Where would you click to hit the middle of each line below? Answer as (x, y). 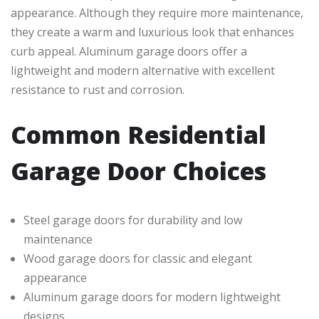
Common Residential (138, 135)
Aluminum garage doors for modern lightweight (152, 297)
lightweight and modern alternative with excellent (143, 71)
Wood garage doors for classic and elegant (138, 259)
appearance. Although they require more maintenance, (157, 13)
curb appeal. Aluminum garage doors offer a (129, 52)
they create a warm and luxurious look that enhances (152, 32)
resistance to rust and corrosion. (98, 90)
